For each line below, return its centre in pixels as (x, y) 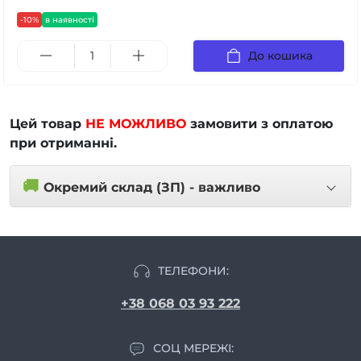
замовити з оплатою (259, 123)
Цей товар (48, 123)
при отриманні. (63, 143)
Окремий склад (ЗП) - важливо (152, 187)
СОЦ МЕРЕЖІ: (193, 348)
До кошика (280, 56)
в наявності (70, 19)
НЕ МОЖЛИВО (136, 123)
